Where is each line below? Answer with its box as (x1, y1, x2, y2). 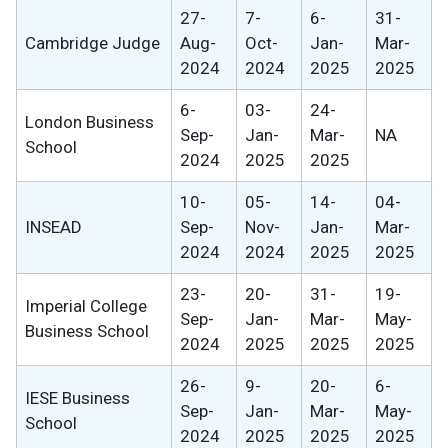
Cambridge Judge (25, 32, 160, 53)
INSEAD (25, 216, 82, 237)
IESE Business (25, 387, 130, 408)
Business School (25, 320, 149, 341)
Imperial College (25, 295, 147, 316)
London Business (25, 111, 154, 132)
